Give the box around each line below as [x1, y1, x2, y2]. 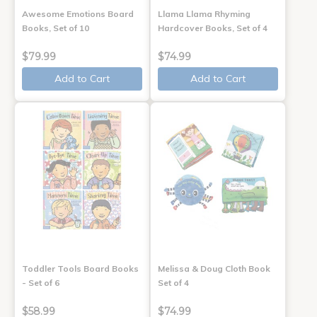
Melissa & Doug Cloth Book [157, 263, 270, 275]
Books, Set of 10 [22, 23, 89, 34]
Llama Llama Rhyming [157, 8, 250, 20]
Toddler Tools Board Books [22, 263, 139, 275]
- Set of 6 [22, 277, 59, 289]
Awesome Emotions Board [22, 8, 134, 20]
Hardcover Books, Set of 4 [157, 23, 267, 34]
